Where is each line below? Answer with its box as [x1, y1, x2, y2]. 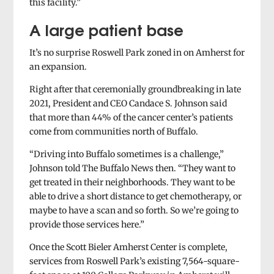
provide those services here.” [29, 218, 144, 230]
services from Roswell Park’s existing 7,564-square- [29, 255, 240, 267]
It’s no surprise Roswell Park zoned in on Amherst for [29, 46, 245, 58]
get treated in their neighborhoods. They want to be [29, 176, 235, 188]
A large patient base [29, 17, 183, 41]
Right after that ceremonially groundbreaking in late [29, 83, 241, 95]
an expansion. [29, 61, 87, 72]
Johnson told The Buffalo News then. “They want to [29, 162, 235, 174]
